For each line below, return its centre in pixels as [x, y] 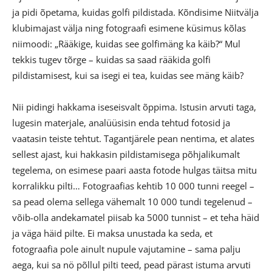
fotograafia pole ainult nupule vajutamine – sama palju [126, 249]
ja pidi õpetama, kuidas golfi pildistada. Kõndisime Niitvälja [135, 12]
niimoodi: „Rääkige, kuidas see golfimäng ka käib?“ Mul [126, 43]
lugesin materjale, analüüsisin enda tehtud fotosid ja [121, 122]
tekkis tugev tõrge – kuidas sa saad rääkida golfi [111, 59]
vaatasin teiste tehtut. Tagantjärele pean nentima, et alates [133, 138]
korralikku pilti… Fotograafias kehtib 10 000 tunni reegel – [133, 185]
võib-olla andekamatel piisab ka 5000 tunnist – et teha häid [136, 217]
